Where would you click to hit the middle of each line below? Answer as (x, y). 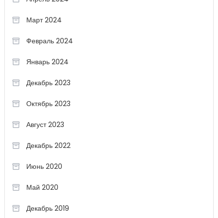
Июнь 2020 (44, 166)
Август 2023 (45, 125)
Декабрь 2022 (48, 145)
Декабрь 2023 (48, 83)
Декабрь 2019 (47, 208)
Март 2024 (44, 20)
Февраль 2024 (49, 41)
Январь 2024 (47, 62)
